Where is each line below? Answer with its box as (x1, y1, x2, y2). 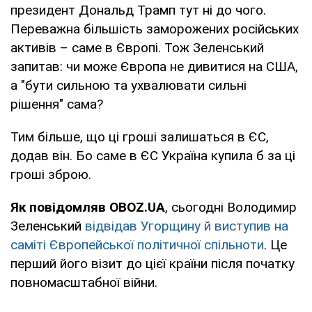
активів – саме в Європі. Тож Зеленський (10, 39, 264, 56)
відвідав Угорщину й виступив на (85, 217, 288, 234)
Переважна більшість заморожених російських (10, 20, 299, 37)
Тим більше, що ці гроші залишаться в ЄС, (10, 128, 269, 145)
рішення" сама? (10, 95, 103, 112)
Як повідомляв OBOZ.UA (10, 198, 165, 215)
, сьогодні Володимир (165, 198, 297, 215)
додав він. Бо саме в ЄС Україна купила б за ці (10, 147, 295, 164)
